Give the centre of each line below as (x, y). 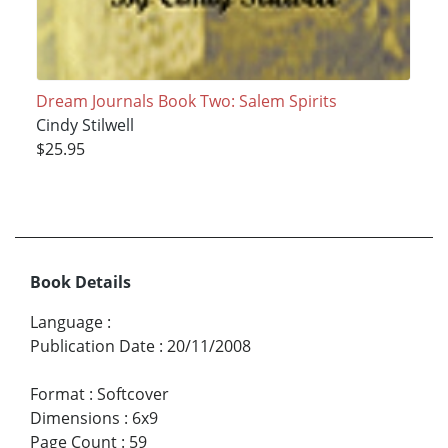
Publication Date (92, 346)
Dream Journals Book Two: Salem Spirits (186, 100)
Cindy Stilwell (84, 124)
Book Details (80, 282)
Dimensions (75, 418)
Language (66, 322)
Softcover (133, 394)
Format (57, 394)
